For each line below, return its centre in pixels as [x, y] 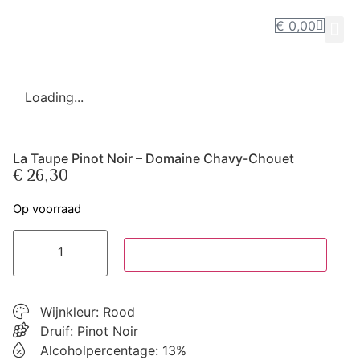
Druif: [59, 331]
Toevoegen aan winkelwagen [225, 254]
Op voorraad [47, 209]
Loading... [54, 97]
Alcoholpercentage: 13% [113, 350]
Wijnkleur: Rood [88, 311]
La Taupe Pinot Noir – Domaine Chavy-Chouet [153, 158]
